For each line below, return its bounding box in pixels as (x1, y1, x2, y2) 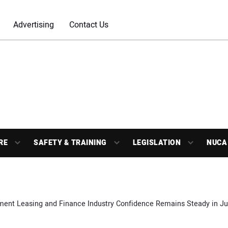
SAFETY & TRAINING (34, 137, 107, 148)
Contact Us (69, 19, 108, 31)
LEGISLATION (132, 137, 181, 148)
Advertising (13, 19, 54, 31)
